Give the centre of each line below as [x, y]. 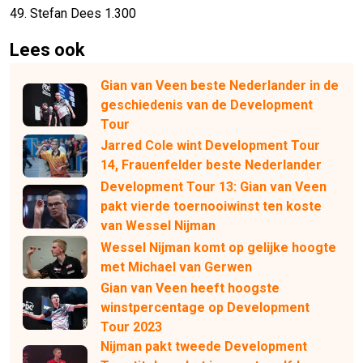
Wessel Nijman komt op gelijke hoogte [218, 247]
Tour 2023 [131, 327]
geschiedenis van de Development [207, 105]
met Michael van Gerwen [176, 267]
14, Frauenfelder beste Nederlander [211, 165]
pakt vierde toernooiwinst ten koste [211, 206]
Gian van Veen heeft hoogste [190, 288]
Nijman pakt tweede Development [204, 347]
